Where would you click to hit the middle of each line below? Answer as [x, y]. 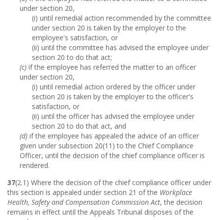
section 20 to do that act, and [79, 126]
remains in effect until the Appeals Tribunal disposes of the [100, 212]
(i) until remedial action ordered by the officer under [114, 87]
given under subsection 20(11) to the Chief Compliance [107, 146]
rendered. [35, 165]
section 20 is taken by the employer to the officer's [113, 96]
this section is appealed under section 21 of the [82, 192]
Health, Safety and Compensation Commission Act [84, 202]
